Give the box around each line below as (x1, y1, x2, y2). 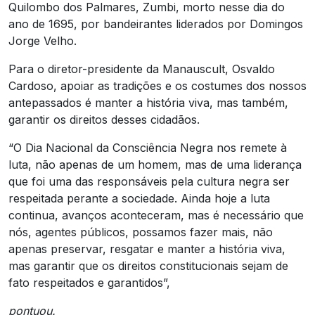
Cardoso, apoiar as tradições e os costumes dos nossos (8, 78, 307, 93)
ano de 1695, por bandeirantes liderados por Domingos (8, 16, 303, 31)
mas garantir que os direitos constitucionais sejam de (8, 258, 288, 273)
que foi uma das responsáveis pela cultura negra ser (8, 174, 290, 188)
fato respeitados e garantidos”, (8, 275, 170, 290)
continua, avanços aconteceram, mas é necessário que (8, 207, 304, 222)
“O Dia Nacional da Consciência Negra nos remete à (8, 140, 287, 155)
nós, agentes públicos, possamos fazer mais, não (8, 224, 273, 239)
